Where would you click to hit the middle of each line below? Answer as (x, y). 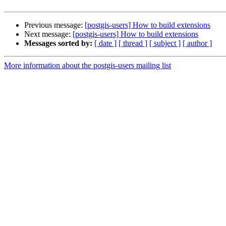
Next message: (48, 34)
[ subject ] (165, 43)
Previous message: (54, 25)
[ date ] (105, 43)
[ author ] (197, 43)
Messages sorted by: (58, 43)
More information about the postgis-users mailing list (88, 66)
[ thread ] (133, 43)
